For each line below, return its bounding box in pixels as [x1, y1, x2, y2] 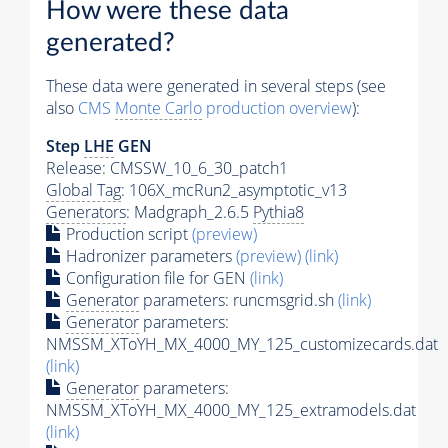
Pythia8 [253, 200, 304, 223]
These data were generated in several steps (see [46, 74, 386, 97]
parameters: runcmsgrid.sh [139, 288, 338, 311]
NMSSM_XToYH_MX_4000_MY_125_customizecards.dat [46, 332, 438, 355]
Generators [46, 200, 126, 223]
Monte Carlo [115, 96, 202, 119]
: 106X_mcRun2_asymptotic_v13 [121, 178, 347, 201]
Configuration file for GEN [62, 266, 250, 289]
